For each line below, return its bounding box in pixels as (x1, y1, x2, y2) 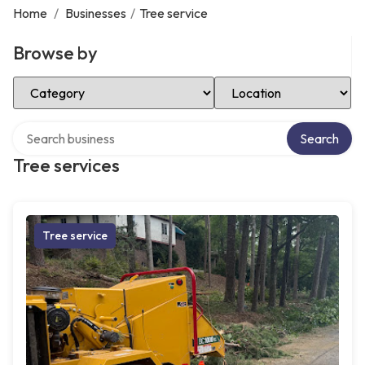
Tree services (13, 154, 120, 177)
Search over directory (12, 120, 134, 136)
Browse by (13, 42, 98, 64)
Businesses (65, 5, 126, 21)
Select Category (12, 74, 105, 90)
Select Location (213, 74, 302, 90)
